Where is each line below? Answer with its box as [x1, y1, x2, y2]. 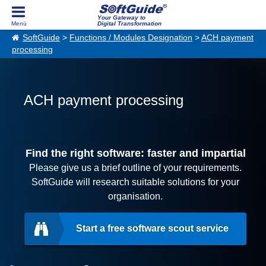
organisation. [108, 191, 163, 201]
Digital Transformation [97, 20, 161, 27]
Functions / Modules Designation [69, 33, 192, 42]
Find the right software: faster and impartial [25, 147, 246, 159]
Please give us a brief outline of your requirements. [29, 163, 242, 173]
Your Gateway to [97, 14, 145, 21]
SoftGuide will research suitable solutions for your [31, 177, 240, 187]
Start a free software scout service [76, 223, 229, 233]
